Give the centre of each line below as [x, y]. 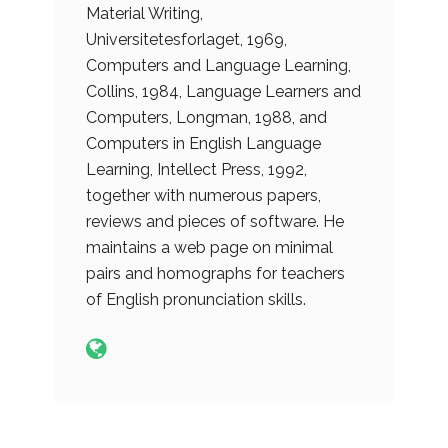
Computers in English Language [203, 143]
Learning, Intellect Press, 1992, [196, 169]
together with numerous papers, [203, 195]
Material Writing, [144, 13]
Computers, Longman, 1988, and [206, 117]
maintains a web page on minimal [209, 247]
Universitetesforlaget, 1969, [186, 39]
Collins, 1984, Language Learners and [223, 91]
